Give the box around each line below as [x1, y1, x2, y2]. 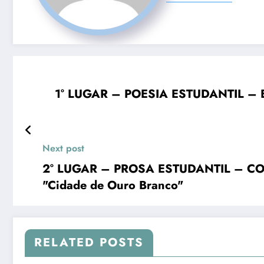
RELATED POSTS [34, 233, 144, 251]
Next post [42, 141, 84, 155]
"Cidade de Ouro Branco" [42, 176, 183, 194]
